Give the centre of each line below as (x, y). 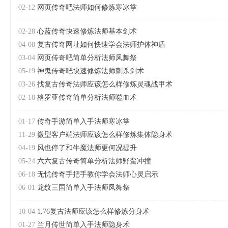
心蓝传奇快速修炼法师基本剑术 (87, 31)
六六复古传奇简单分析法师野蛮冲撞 (94, 161)
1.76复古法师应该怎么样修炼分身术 (93, 211)
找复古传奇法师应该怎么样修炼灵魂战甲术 (105, 84)
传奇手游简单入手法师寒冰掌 (83, 121)
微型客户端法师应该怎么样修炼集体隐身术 (105, 135)
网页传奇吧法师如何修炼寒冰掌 (87, 7)
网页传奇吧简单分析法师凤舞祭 (87, 58)
